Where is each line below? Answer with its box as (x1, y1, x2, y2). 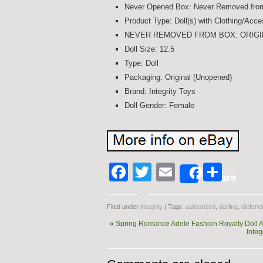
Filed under (107, 203, 140, 210)
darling (219, 203, 238, 210)
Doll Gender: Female (124, 101, 194, 110)
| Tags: (163, 203, 186, 210)
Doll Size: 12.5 (124, 45, 174, 53)
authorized (186, 203, 215, 210)
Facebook (128, 161, 211, 183)
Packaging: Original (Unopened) (124, 73, 232, 82)
